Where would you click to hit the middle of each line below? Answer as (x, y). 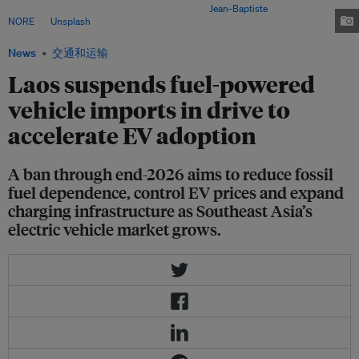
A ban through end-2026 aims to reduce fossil (171, 174)
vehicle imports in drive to (149, 110)
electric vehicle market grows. (115, 229)
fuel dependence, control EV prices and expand (176, 192)
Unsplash (71, 21)
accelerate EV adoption (132, 135)
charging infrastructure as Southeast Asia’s (160, 211)
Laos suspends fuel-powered (161, 84)
